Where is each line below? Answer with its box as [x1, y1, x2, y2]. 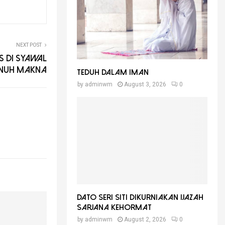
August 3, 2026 [124, 81, 166, 88]
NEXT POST [16, 42, 42, 48]
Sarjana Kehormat [77, 203, 152, 211]
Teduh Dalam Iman [77, 68, 149, 77]
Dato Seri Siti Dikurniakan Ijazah [77, 193, 203, 201]
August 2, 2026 [124, 215, 166, 223]
